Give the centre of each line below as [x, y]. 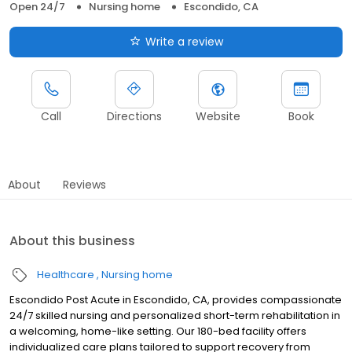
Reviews [84, 184]
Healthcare [66, 274]
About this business [72, 240]
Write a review [184, 41]
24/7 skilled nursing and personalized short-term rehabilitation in [175, 315]
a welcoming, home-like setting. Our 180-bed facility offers [158, 331]
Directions [134, 116]
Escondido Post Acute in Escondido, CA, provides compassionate [176, 299]
